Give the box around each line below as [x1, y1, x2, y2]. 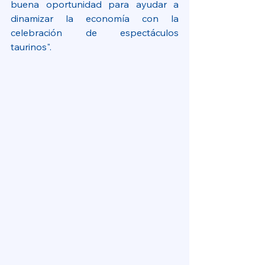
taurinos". [11, 41, 51, 53]
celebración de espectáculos [11, 27, 179, 38]
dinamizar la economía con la [11, 12, 179, 24]
